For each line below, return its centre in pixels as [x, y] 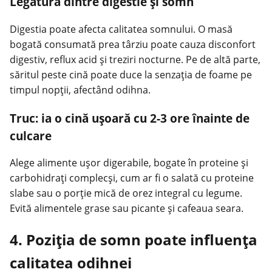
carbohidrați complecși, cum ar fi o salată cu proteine [132, 178]
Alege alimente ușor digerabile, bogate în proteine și [129, 163]
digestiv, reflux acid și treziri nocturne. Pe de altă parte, [135, 60]
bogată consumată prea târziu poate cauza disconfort [133, 45]
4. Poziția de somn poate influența [134, 240]
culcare [31, 135]
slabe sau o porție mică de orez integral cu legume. [126, 193]
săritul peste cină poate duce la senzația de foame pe [131, 75]
